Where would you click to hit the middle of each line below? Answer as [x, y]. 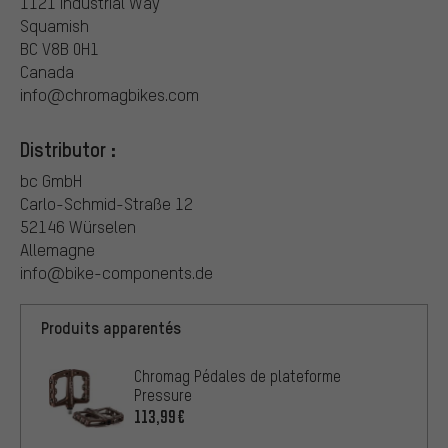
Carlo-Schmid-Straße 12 [106, 203]
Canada [47, 71]
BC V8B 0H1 [59, 48]
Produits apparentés [111, 327]
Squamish [54, 25]
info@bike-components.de [116, 272]
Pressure [163, 394]
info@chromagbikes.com [109, 94]
